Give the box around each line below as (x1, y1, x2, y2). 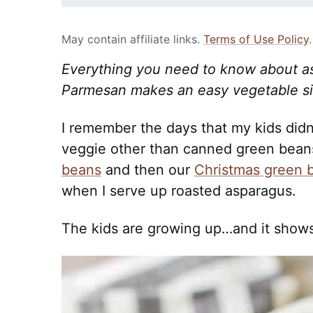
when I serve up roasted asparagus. (61, 182, 296, 199)
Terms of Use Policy (203, 32, 309, 46)
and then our (101, 161, 194, 178)
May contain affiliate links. (61, 32, 203, 46)
